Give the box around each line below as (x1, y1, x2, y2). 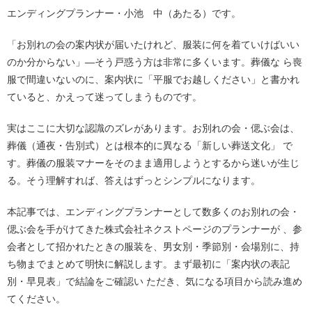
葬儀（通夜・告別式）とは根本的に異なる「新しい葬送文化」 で (7, 140, 292, 151)
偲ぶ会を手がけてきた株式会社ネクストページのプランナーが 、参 (7, 224, 302, 235)
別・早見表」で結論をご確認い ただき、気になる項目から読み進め (7, 276, 302, 287)
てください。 (7, 293, 65, 304)
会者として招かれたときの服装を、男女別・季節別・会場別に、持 (7, 241, 299, 252)
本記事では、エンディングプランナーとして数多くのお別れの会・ (7, 206, 299, 217)
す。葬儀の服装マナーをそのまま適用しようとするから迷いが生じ (7, 157, 299, 169)
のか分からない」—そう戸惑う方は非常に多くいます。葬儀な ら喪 (7, 56, 302, 68)
